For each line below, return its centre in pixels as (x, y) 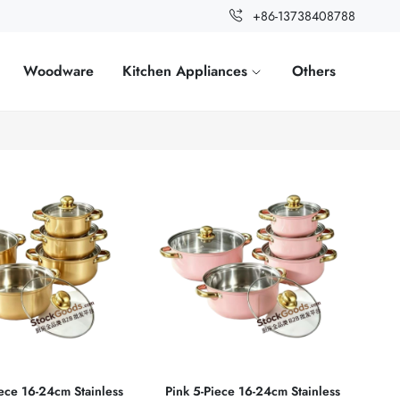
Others (314, 71)
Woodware (59, 71)
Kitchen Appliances (187, 71)
